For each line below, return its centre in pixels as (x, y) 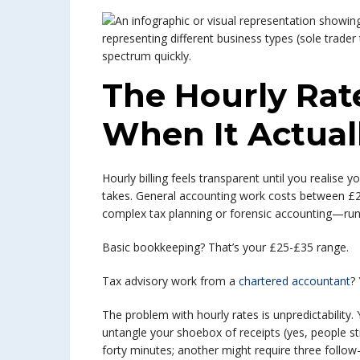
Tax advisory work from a (169, 281)
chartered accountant (293, 281)
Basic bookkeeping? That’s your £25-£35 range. (225, 247)
